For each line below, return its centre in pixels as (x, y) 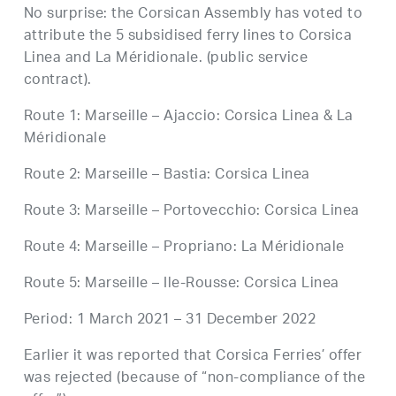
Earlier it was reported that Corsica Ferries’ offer (193, 357)
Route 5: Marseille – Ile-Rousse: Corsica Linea (181, 285)
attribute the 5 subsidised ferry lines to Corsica (188, 37)
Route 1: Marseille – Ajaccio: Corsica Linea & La (188, 118)
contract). (57, 81)
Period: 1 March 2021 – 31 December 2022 (170, 321)
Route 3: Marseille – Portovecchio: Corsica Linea (191, 212)
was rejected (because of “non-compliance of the (194, 379)
